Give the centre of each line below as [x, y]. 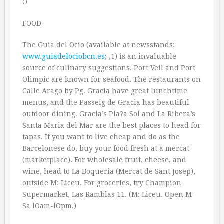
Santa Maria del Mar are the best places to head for [112, 125]
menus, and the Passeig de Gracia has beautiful [106, 102]
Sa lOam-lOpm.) [49, 206]
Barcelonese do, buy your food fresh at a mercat [106, 148]
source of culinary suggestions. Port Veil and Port [109, 68]
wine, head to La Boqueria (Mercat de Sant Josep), [109, 171]
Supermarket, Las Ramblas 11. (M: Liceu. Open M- [109, 194]
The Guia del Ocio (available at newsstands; [99, 45]
